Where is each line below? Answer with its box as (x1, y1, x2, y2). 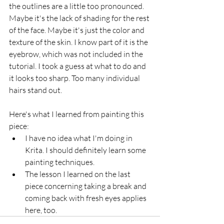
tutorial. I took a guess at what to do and (9, 61, 147, 71)
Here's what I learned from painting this (9, 109, 145, 119)
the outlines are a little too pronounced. (9, 1, 145, 11)
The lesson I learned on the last (25, 169, 132, 179)
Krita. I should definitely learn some (25, 145, 147, 155)
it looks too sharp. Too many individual (9, 73, 141, 83)
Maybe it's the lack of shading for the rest (9, 13, 151, 23)
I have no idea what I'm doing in (25, 133, 134, 143)
